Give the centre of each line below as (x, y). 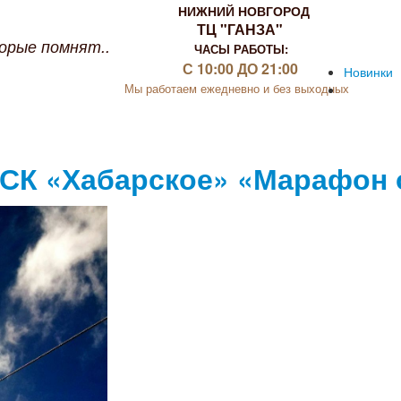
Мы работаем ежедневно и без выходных (237, 88)
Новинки (368, 72)
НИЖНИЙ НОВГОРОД (244, 11)
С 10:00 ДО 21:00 (240, 68)
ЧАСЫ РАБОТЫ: (241, 49)
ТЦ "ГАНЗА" (240, 29)
